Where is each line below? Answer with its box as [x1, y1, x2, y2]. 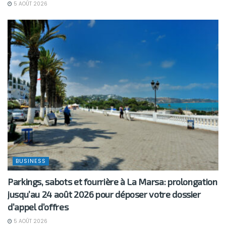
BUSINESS [16, 156, 46, 165]
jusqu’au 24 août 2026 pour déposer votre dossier [8, 188, 201, 200]
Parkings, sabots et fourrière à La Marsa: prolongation [8, 176, 217, 187]
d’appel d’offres [8, 201, 69, 212]
